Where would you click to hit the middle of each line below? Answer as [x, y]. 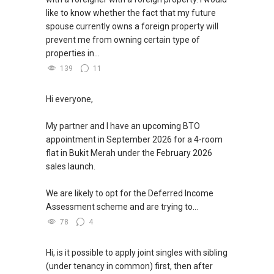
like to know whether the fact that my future [131, 13]
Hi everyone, [69, 99]
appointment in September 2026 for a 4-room [134, 139]
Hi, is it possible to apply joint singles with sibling [137, 252]
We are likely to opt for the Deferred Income [130, 193]
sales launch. [71, 166]
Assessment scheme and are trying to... [122, 206]
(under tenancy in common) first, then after [129, 266]
